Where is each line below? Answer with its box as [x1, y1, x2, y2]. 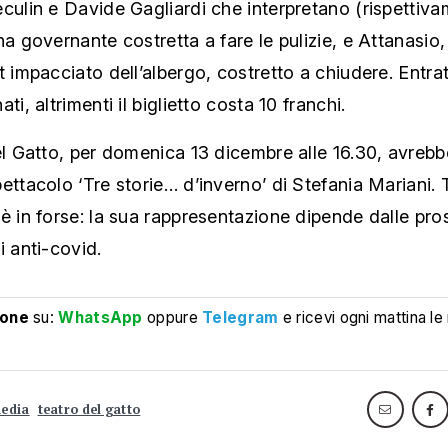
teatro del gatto [37, 400, 141, 418]
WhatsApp [58, 308, 143, 328]
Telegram [202, 308, 279, 328]
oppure [142, 308, 203, 328]
